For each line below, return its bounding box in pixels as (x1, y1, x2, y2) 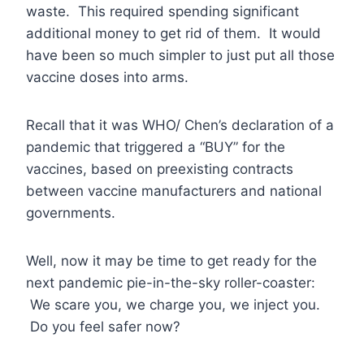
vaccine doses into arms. (26, 69, 188, 86)
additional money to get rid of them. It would (26, 25, 321, 42)
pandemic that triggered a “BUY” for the (26, 139, 285, 156)
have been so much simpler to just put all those (26, 47, 335, 64)
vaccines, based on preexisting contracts (26, 161, 293, 178)
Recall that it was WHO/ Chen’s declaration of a (26, 117, 334, 134)
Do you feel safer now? (26, 318, 180, 336)
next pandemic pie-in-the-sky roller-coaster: (26, 275, 315, 292)
